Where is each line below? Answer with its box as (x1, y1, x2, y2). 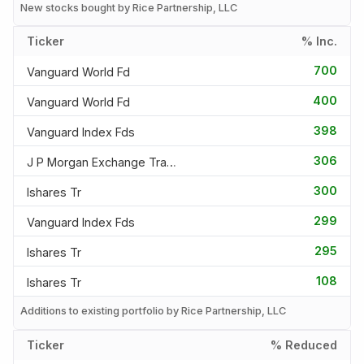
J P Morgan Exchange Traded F (167, 154, 176, 169)
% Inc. (301, 34, 337, 49)
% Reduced (271, 337, 337, 352)
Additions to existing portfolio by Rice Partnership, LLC (20, 305, 286, 318)
